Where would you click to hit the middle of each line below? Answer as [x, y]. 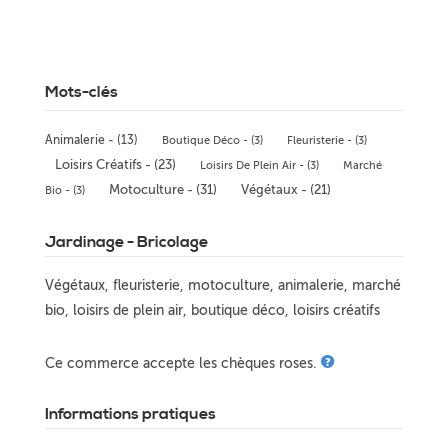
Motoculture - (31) [162, 189]
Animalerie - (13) [91, 139]
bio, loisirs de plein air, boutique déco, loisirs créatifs [212, 310]
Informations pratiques [130, 413]
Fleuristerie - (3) [326, 140]
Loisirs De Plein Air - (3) [259, 165]
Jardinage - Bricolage [126, 241]
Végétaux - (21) [285, 189]
